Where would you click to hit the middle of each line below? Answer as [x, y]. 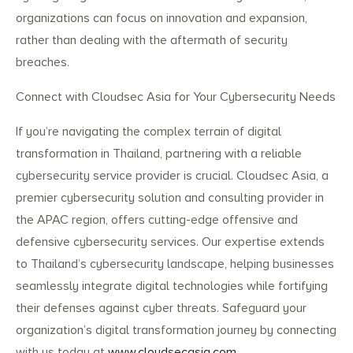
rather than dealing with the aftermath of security [152, 41]
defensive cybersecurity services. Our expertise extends [170, 242]
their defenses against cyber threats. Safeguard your [161, 308]
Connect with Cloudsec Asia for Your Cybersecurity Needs [176, 97]
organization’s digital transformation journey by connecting [176, 331]
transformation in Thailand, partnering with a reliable [159, 154]
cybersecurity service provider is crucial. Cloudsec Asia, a [172, 176]
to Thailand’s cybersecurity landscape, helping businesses [175, 264]
